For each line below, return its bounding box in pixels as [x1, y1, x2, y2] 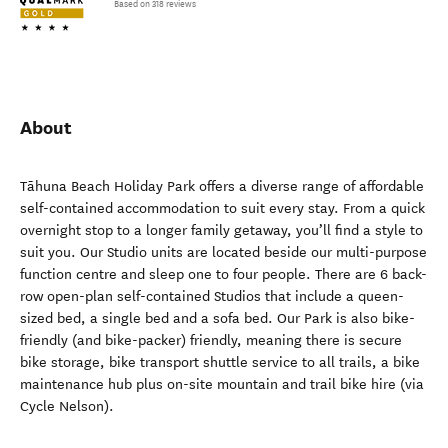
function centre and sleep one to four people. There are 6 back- [20, 266, 427, 283]
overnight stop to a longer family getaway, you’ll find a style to [20, 222, 423, 239]
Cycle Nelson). [20, 398, 114, 415]
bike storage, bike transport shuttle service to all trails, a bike [20, 354, 420, 371]
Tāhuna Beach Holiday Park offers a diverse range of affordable [20, 178, 424, 195]
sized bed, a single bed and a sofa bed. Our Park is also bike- [20, 310, 415, 327]
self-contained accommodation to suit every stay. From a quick [20, 200, 425, 217]
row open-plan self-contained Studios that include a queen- [20, 288, 404, 305]
